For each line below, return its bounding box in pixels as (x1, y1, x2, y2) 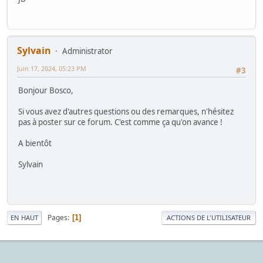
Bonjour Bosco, (18, 85, 73, 96)
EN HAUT (11, 213, 38, 222)
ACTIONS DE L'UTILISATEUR (167, 213, 251, 222)
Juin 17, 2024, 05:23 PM (17, 63, 86, 73)
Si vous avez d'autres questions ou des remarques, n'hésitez (18, 106, 234, 117)
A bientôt (18, 138, 52, 149)
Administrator (62, 45, 113, 56)
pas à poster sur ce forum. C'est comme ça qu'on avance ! (18, 117, 222, 127)
